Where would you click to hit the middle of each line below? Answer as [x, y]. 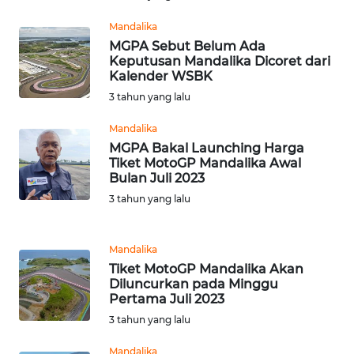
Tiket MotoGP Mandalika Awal [205, 163]
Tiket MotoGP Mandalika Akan [206, 269]
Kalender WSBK [161, 76]
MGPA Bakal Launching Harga [207, 148]
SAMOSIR [53, 320]
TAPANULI [55, 245]
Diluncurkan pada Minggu [194, 284]
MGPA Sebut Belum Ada [187, 46]
